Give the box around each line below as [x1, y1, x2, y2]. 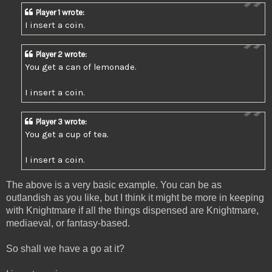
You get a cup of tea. [25, 128, 109, 140]
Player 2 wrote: [36, 49, 87, 59]
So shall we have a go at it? [6, 243, 124, 254]
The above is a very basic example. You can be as [6, 180, 222, 191]
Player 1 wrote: [36, 7, 84, 17]
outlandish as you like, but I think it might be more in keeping [6, 192, 264, 203]
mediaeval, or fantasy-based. [6, 218, 130, 229]
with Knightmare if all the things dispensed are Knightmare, [6, 205, 259, 216]
